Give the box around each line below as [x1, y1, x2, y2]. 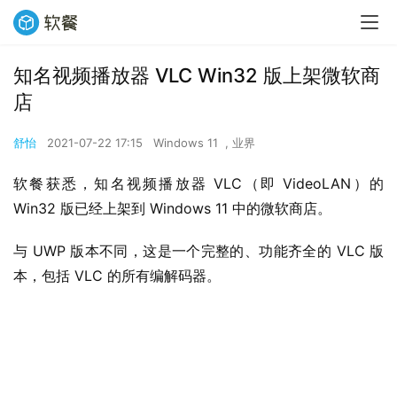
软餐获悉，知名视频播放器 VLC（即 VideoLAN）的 [13, 175, 384, 192]
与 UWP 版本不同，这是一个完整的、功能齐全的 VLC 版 [13, 242, 384, 260]
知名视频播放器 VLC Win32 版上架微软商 [13, 64, 380, 87]
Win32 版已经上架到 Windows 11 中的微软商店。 [13, 199, 331, 217]
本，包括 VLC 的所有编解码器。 [13, 267, 221, 284]
